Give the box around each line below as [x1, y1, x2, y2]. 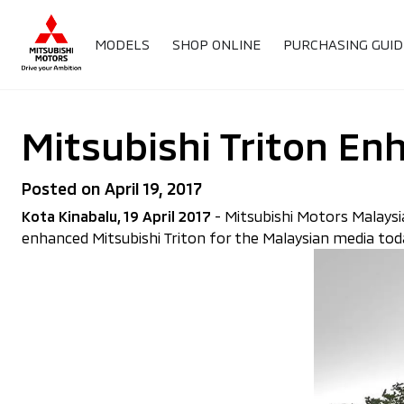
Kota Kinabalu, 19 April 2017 [22, 207, 211, 225]
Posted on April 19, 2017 [22, 179, 202, 198]
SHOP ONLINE [172, 36, 262, 52]
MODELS [95, 36, 151, 52]
